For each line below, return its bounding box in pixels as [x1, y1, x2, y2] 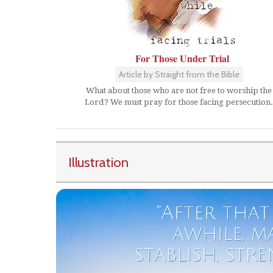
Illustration [68, 153, 129, 171]
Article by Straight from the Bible [118, 69, 239, 80]
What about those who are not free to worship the [86, 86, 272, 95]
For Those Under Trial [135, 51, 229, 65]
